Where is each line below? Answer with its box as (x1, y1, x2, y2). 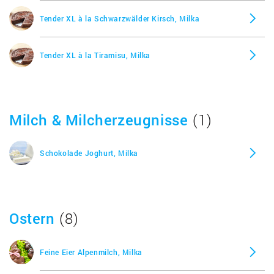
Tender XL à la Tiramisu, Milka (40, 50, 150, 60)
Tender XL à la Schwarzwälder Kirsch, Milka (40, 13, 200, 23)
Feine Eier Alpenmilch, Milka (40, 246, 143, 257)
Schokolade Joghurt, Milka (40, 148, 138, 158)
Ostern (9, 209, 55, 228)
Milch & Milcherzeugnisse (9, 109, 188, 130)
